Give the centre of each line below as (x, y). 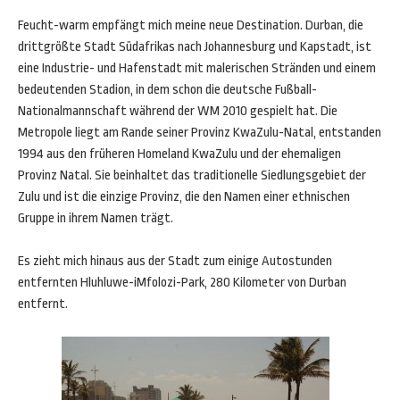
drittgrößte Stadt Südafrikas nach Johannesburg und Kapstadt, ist (195, 47)
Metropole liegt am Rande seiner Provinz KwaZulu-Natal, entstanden (200, 133)
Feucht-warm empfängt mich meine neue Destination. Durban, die (191, 25)
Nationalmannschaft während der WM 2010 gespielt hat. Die (178, 111)
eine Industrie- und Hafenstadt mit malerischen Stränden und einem (197, 68)
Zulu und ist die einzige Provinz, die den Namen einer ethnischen (184, 197)
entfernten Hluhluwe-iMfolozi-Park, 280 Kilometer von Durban (182, 283)
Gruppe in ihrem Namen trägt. (96, 218)
